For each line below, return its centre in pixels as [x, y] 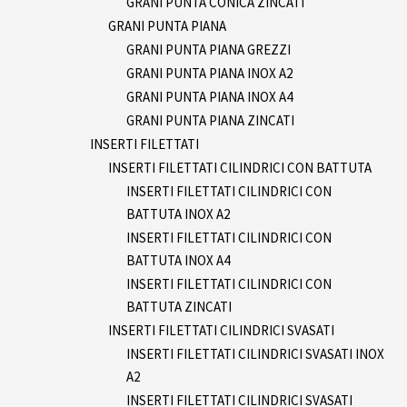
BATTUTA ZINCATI [179, 306]
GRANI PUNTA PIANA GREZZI [208, 49]
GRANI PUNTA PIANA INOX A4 [209, 96]
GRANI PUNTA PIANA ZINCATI [210, 120]
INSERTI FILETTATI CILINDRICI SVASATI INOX [255, 353]
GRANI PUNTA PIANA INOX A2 [209, 73]
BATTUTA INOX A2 [178, 213]
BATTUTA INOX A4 [178, 260]
